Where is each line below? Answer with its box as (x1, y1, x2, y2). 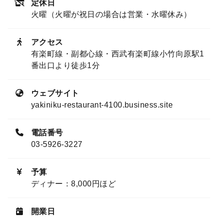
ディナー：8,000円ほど (31, 179, 116, 188)
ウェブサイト (31, 89, 79, 97)
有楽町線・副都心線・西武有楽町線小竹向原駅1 (31, 49, 204, 58)
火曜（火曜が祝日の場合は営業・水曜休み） (31, 10, 192, 18)
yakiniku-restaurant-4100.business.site (31, 100, 173, 109)
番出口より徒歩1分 (31, 61, 100, 70)
